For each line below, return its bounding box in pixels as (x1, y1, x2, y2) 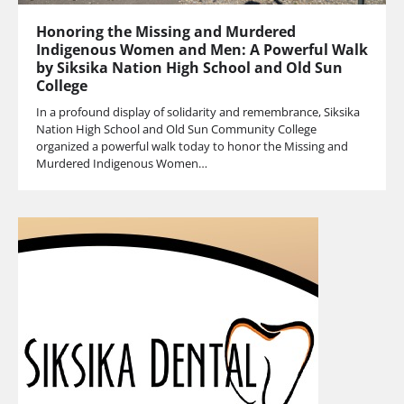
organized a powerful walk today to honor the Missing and (36, 138, 348, 155)
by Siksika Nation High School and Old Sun (36, 58, 343, 78)
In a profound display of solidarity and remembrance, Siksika (36, 104, 360, 121)
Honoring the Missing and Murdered (36, 22, 296, 42)
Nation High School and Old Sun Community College (36, 121, 317, 138)
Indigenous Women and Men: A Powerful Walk (36, 40, 368, 60)
